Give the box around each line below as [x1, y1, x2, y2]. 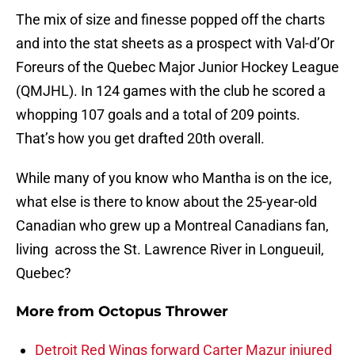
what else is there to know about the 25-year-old [16, 193, 317, 211]
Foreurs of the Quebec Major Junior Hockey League [16, 59, 339, 76]
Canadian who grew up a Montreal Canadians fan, [16, 217, 329, 235]
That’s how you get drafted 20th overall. [16, 130, 265, 147]
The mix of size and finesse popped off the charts [16, 11, 325, 29]
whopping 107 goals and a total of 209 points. [16, 106, 300, 124]
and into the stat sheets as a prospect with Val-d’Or [16, 35, 334, 52]
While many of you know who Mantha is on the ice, [16, 170, 332, 187]
